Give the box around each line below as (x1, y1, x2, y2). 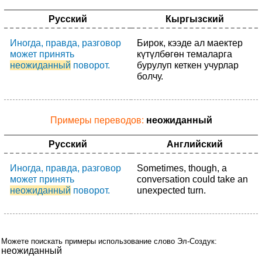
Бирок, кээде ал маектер (137, 38, 243, 48)
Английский (166, 139, 223, 149)
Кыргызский (165, 14, 224, 24)
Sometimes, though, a (137, 163, 227, 173)
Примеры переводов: (50, 115, 146, 125)
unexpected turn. (137, 185, 206, 195)
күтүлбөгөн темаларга (137, 49, 232, 59)
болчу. (137, 71, 163, 81)
